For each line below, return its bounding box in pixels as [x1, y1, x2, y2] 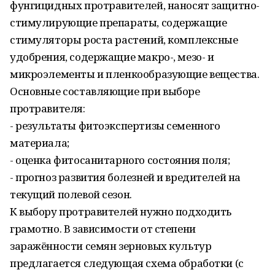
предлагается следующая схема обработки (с [10, 256, 244, 270]
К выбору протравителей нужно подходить [10, 204, 232, 219]
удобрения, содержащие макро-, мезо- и [10, 50, 214, 64]
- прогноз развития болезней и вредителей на [10, 170, 241, 184]
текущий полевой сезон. [10, 187, 132, 201]
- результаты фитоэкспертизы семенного [10, 118, 220, 133]
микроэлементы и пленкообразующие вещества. [10, 67, 260, 81]
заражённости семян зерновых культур [10, 239, 212, 253]
